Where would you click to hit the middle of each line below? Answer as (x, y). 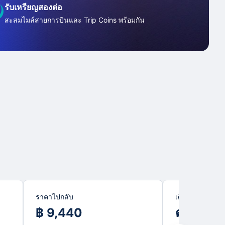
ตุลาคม (194, 213)
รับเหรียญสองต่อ (34, 7)
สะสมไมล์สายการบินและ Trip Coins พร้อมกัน (75, 20)
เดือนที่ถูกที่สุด (196, 197)
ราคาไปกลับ (54, 197)
